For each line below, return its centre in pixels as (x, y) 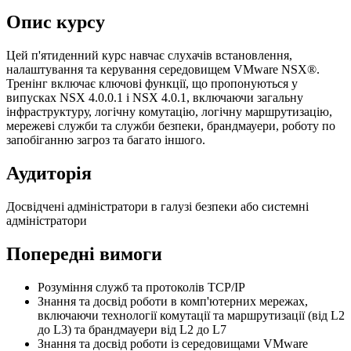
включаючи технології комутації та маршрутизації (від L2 (191, 315)
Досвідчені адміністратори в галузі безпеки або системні (157, 206)
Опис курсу (56, 22)
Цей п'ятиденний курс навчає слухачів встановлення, (149, 55)
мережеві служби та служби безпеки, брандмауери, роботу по (171, 125)
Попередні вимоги (84, 253)
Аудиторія (49, 173)
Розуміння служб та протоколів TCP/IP (141, 287)
